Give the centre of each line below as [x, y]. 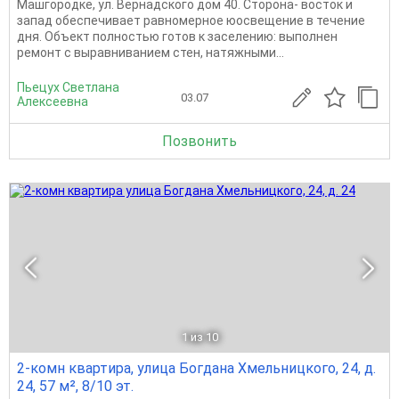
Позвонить [199, 141]
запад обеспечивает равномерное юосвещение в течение [191, 20]
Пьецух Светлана [68, 87]
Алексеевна [53, 101]
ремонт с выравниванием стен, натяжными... [151, 52]
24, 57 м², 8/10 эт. [75, 386]
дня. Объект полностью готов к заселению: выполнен [177, 36]
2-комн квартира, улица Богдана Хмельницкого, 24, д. [196, 368]
